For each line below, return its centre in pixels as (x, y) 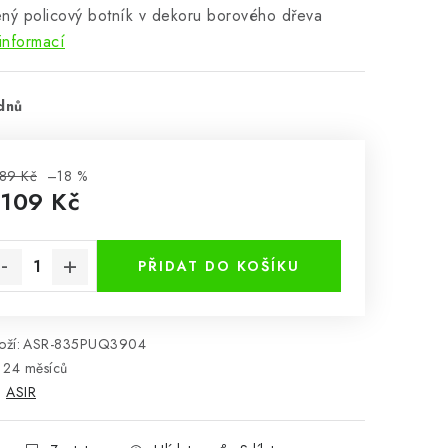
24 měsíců (35, 368)
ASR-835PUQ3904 (84, 344)
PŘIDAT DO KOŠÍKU (219, 266)
